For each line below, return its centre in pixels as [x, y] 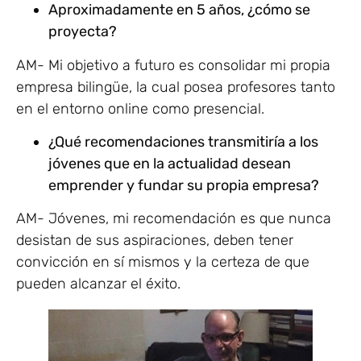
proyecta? [83, 32]
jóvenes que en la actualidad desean [170, 164]
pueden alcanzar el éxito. [100, 284]
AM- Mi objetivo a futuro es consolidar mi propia [173, 65]
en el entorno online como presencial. [142, 108]
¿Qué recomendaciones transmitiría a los [183, 142]
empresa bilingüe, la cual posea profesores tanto [176, 87]
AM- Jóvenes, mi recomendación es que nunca [174, 219]
